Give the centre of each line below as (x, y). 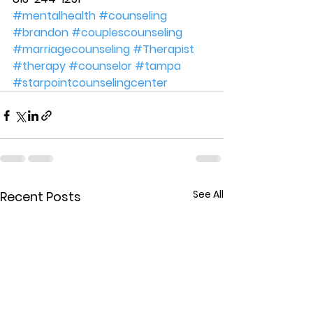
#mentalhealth (54, 16)
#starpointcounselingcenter (90, 83)
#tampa (158, 66)
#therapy (39, 66)
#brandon (41, 32)
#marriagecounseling (71, 49)
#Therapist (163, 49)
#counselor (100, 66)
